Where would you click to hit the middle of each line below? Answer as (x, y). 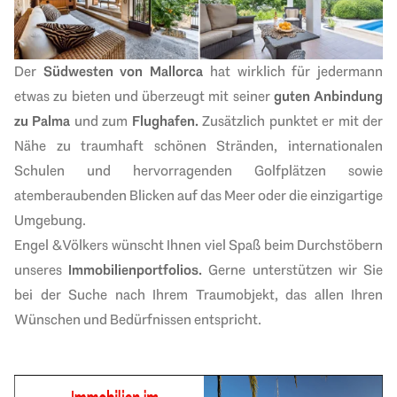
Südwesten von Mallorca (123, 71)
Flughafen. (165, 121)
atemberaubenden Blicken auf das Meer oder (152, 195)
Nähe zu (48, 145)
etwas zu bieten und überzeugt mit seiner (144, 96)
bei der (41, 294)
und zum (101, 121)
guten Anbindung (328, 96)
